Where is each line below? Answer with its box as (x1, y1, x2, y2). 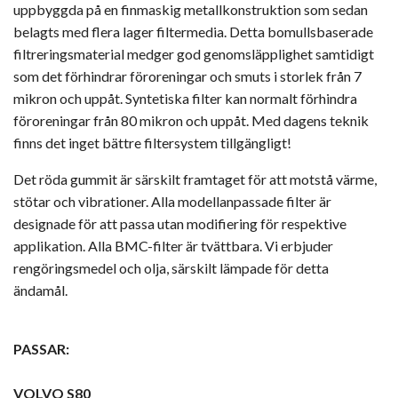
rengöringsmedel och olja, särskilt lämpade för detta (13, 259, 329, 277)
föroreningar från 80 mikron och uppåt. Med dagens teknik (13, 112, 369, 130)
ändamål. (13, 282, 68, 299)
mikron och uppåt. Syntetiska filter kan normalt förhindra (13, 90, 357, 107)
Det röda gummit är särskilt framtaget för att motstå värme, (13, 171, 377, 188)
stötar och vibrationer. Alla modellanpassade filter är (13, 193, 331, 211)
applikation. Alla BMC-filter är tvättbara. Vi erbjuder (13, 237, 333, 255)
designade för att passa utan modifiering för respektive (13, 215, 346, 233)
